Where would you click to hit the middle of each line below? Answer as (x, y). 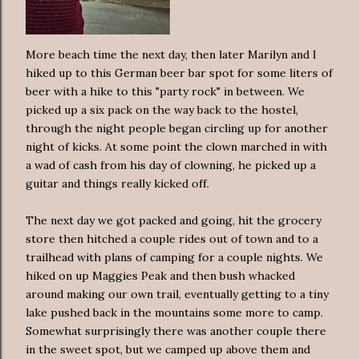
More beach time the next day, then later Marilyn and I (171, 54)
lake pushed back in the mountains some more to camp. (174, 312)
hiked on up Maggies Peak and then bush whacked (160, 275)
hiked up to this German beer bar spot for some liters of (179, 73)
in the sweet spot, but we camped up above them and (168, 349)
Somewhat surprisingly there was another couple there (176, 331)
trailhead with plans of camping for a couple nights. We (174, 257)
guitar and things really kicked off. (117, 183)
